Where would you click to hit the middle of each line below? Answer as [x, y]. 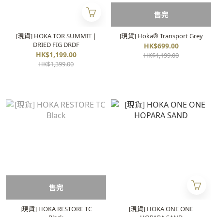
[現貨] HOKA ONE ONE [161, 209]
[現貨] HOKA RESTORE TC [56, 209]
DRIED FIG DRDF [56, 45]
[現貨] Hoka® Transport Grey [161, 36]
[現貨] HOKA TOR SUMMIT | [56, 36]
